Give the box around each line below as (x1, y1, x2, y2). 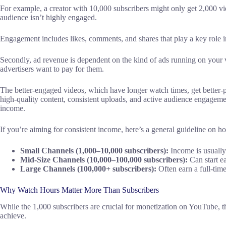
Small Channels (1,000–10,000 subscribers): (20, 146, 168, 155)
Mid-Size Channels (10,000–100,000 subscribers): (20, 155, 188, 164)
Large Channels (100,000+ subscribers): (20, 164, 156, 174)
